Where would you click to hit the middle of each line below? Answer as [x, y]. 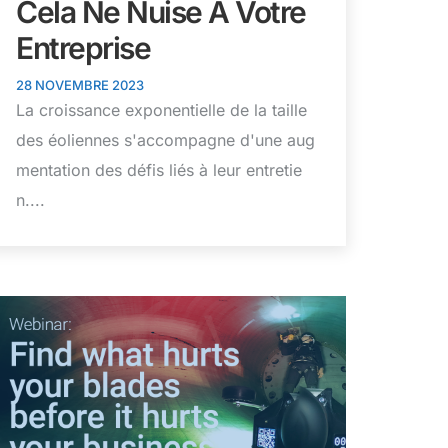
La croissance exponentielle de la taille [161, 110]
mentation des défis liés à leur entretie [159, 170]
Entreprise [83, 48]
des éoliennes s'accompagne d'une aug [165, 140]
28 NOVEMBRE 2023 [80, 85]
